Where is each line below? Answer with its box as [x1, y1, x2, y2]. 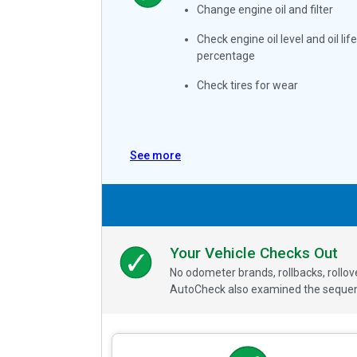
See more [130, 148, 181, 162]
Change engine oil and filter [196, 2, 333, 16]
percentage [196, 49, 255, 62]
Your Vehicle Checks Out [170, 244, 338, 263]
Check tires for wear [196, 78, 298, 92]
